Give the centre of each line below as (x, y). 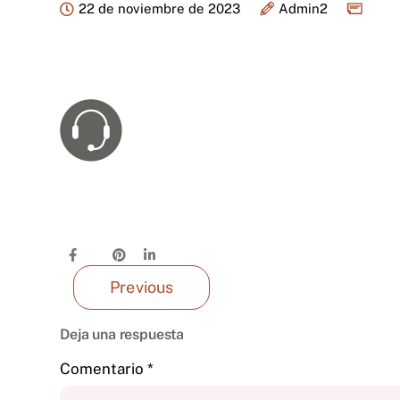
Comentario (104, 369)
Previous (142, 287)
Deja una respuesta (122, 334)
